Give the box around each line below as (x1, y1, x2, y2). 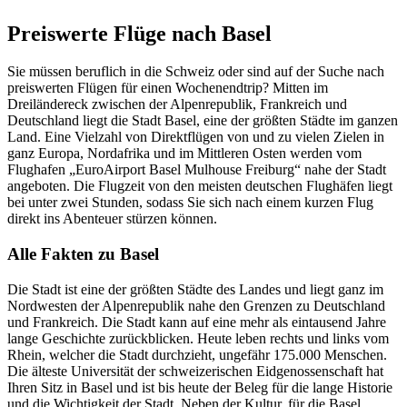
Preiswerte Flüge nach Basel (7, 21, 272, 45)
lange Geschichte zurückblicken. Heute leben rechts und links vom (7, 330, 389, 346)
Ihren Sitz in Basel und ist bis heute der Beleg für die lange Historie (7, 379, 392, 395)
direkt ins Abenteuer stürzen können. (7, 211, 217, 227)
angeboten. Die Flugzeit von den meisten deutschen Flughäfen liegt (7, 178, 392, 194)
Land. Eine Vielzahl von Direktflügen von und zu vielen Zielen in (7, 129, 384, 145)
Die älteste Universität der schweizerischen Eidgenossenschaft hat (7, 362, 383, 379)
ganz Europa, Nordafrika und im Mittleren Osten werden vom (7, 145, 362, 162)
